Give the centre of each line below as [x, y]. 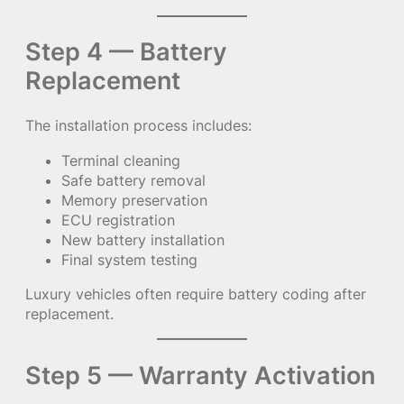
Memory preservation [134, 200]
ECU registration [118, 220]
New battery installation [143, 239]
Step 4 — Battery [126, 52]
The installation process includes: [138, 126]
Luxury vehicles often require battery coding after [196, 294]
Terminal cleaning [121, 160]
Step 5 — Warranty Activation [200, 375]
